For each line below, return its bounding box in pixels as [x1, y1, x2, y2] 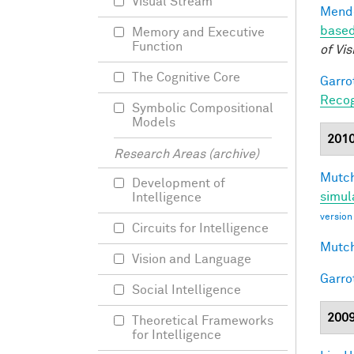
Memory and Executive [132, 26, 265, 39]
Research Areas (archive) [114, 148, 259, 160]
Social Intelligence [132, 284, 241, 296]
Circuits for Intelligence [132, 222, 269, 235]
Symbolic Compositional [132, 102, 273, 115]
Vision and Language [132, 253, 251, 265]
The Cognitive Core [132, 71, 240, 84]
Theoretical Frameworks [132, 314, 273, 327]
